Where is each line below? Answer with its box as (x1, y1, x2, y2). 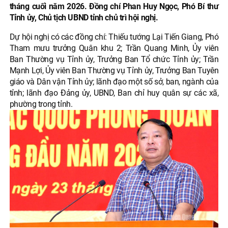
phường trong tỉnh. (9, 99, 73, 109)
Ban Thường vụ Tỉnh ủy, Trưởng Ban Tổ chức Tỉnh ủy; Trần (9, 54, 219, 64)
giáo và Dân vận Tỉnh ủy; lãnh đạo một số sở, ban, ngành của (9, 76, 219, 87)
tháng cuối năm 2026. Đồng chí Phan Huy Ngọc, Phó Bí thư (9, 1, 219, 11)
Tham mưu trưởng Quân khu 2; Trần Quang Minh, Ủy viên (9, 43, 219, 53)
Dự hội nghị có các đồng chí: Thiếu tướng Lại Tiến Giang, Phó (9, 32, 219, 42)
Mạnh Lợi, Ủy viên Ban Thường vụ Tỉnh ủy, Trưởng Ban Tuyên (9, 65, 219, 75)
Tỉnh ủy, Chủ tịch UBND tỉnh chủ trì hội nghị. (9, 12, 158, 22)
